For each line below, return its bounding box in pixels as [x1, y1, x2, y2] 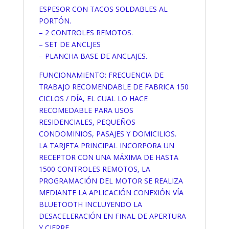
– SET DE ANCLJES [38, 39, 101, 49]
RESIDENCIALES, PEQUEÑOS [38, 117, 135, 127]
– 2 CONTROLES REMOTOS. [38, 27, 133, 37]
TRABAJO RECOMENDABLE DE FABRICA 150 [38, 81, 189, 91]
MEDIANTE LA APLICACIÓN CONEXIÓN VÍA [38, 187, 184, 197]
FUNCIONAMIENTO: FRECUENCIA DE [38, 70, 164, 80]
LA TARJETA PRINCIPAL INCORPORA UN [38, 140, 174, 150]
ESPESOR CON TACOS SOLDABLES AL [38, 4, 168, 14]
